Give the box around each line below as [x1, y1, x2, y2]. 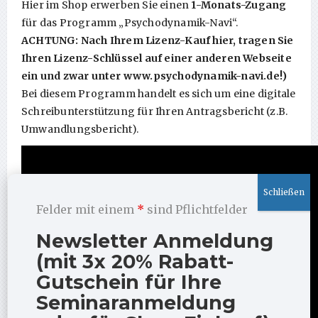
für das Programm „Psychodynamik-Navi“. [21, 16, 238, 29]
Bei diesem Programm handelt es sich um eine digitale [21, 87, 296, 100]
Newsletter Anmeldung [36, 229, 274, 253]
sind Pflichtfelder [144, 202, 248, 216]
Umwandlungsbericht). [21, 122, 138, 136]
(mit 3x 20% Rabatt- [36, 250, 234, 273]
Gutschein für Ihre [36, 270, 222, 294]
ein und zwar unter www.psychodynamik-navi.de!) [21, 69, 287, 82]
